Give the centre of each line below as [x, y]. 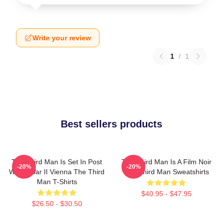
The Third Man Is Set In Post [57, 162]
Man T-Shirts [57, 182]
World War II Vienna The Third [57, 172]
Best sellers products [111, 124]
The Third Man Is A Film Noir [166, 162]
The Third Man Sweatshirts [166, 172]
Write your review [62, 38]
